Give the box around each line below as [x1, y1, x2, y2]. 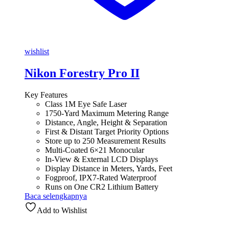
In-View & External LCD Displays [45, 154, 158, 164]
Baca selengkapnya [25, 191, 87, 200]
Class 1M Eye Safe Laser [45, 99, 127, 108]
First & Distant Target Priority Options [45, 127, 169, 136]
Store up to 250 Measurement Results [45, 136, 166, 145]
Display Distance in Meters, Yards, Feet [45, 164, 172, 173]
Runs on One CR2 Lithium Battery [45, 182, 158, 191]
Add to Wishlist [37, 205, 87, 215]
